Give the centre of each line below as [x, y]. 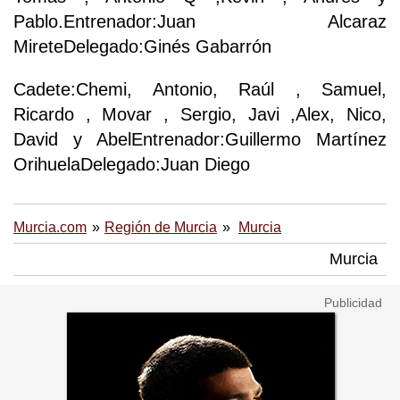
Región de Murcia [161, 227]
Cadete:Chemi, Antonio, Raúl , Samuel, [200, 90]
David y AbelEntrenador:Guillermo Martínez [200, 140]
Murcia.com [50, 227]
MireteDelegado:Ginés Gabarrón [142, 47]
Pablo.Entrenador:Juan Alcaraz [200, 22]
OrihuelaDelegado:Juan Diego [132, 165]
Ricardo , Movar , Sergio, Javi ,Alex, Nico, [200, 115]
